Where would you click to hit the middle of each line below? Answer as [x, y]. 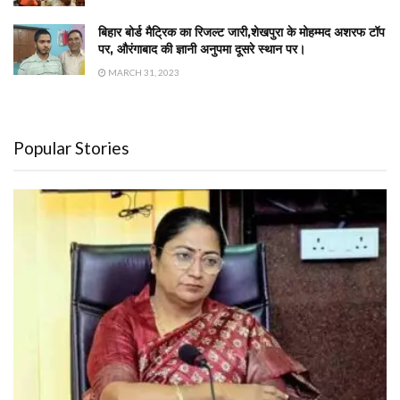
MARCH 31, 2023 [143, 73]
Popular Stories [71, 148]
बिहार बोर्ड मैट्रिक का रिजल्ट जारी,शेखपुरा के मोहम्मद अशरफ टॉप [242, 33]
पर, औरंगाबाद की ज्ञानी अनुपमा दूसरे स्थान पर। [202, 50]
